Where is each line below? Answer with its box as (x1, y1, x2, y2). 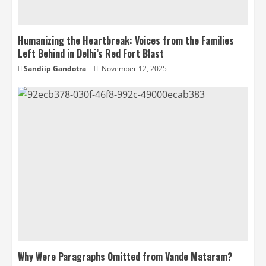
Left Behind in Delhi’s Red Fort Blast (18, 46, 164, 61)
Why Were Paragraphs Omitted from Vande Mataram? (18, 249, 232, 264)
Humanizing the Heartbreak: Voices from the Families (18, 33, 234, 47)
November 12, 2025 (100, 64, 167, 74)
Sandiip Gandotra (24, 64, 86, 74)
